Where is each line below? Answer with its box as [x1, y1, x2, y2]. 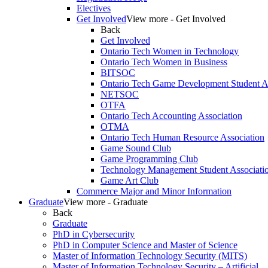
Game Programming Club [100, 154, 198, 165]
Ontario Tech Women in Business [100, 57, 227, 68]
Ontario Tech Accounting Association [100, 111, 242, 121]
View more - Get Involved [126, 14, 226, 25]
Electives [77, 3, 111, 14]
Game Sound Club [100, 143, 171, 154]
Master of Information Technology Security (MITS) [53, 251, 247, 261]
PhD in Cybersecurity [53, 229, 135, 240]
